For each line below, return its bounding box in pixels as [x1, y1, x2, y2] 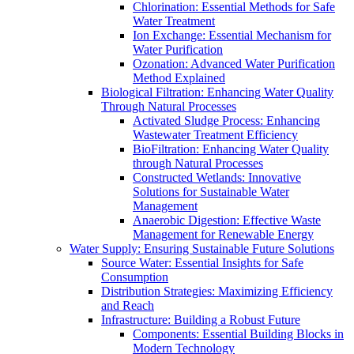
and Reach [101, 299, 154, 312]
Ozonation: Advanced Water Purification [133, 57, 335, 70]
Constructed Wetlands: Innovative [133, 171, 301, 184]
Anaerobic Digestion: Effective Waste [133, 213, 321, 227]
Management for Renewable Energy [133, 228, 314, 241]
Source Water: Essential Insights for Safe [101, 256, 303, 269]
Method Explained [133, 71, 225, 85]
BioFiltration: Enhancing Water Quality [133, 142, 329, 156]
